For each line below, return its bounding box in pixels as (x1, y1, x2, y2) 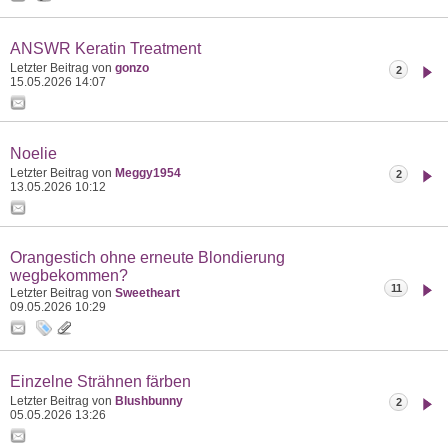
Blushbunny (115, 394, 183, 408)
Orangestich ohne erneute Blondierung (10, 248, 285, 266)
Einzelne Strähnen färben (10, 373, 191, 390)
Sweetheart (115, 285, 180, 300)
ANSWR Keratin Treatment (10, 40, 201, 58)
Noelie (10, 144, 57, 162)
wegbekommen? (10, 266, 128, 284)
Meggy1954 (115, 165, 181, 180)
